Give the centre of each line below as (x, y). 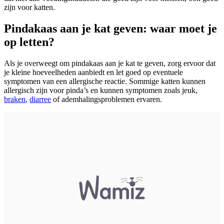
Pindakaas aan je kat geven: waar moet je (110, 29)
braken (15, 99)
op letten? (29, 42)
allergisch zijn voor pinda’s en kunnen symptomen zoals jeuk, (101, 90)
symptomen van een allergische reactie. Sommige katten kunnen (105, 81)
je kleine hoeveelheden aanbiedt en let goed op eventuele (93, 72)
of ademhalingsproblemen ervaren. (106, 99)
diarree (40, 99)
